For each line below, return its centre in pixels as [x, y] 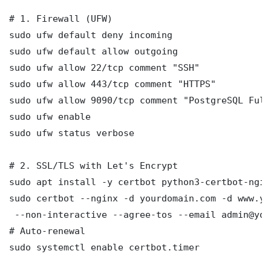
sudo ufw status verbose [72, 132]
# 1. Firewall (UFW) [61, 18]
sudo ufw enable [50, 116]
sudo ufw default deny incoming [91, 34]
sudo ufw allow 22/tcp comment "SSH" [104, 67]
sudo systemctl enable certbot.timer [104, 247]
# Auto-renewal [47, 230]
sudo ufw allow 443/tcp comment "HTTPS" [113, 83]
